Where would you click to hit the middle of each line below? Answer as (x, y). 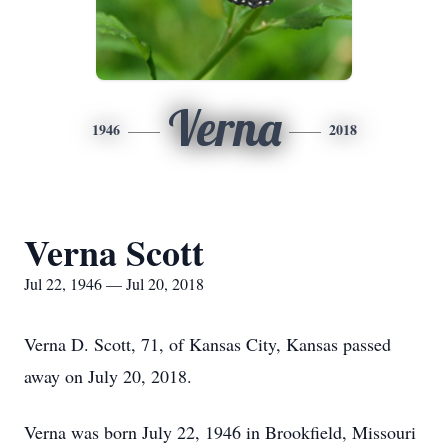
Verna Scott (114, 252)
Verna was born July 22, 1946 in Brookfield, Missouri (220, 432)
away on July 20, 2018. (108, 376)
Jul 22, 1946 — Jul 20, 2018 (114, 283)
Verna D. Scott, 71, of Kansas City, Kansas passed (207, 344)
